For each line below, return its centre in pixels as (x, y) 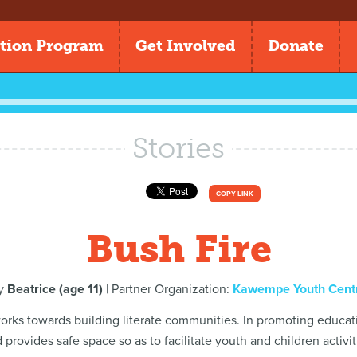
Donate (296, 46)
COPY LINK (235, 194)
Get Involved (186, 46)
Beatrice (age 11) (55, 289)
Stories (178, 148)
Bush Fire (178, 249)
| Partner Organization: (167, 289)
